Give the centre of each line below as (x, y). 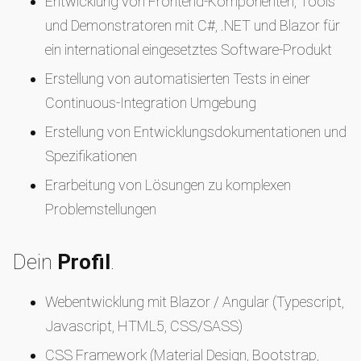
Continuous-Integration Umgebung (151, 103)
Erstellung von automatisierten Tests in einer (178, 79)
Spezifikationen (91, 156)
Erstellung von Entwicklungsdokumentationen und (196, 132)
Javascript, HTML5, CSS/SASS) (144, 326)
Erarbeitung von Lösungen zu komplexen (168, 185)
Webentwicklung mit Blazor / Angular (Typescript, (195, 302)
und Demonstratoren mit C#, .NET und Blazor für (193, 25)
